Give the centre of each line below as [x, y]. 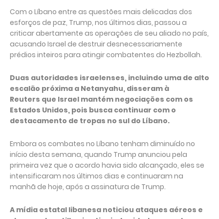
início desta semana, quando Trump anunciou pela [99, 154]
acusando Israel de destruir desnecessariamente [96, 44]
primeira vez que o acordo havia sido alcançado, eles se [107, 165]
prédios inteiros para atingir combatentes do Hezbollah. [106, 55]
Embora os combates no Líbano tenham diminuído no [102, 144]
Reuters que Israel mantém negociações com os [101, 99]
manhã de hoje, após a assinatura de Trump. [88, 187]
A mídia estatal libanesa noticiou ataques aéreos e [106, 210]
